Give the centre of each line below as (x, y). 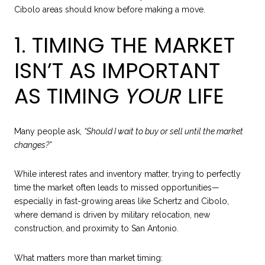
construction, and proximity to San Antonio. (96, 229)
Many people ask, (49, 131)
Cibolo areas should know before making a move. (110, 10)
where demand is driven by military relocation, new (112, 215)
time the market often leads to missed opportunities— (117, 188)
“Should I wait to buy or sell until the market (164, 131)
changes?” (33, 145)
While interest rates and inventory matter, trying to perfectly (127, 174)
